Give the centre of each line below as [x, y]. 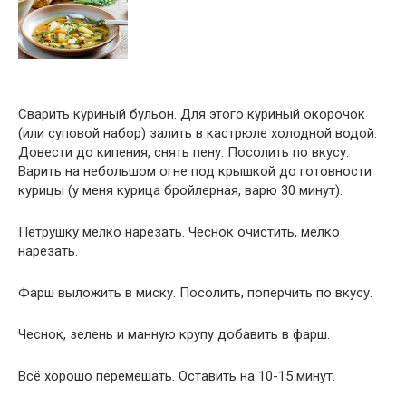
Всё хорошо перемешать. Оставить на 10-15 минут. [177, 376]
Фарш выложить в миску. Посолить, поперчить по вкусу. [195, 292]
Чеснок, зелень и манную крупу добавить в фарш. [174, 334]
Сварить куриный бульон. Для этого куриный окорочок [192, 114]
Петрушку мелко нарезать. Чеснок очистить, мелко [179, 232]
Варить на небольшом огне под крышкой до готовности [195, 171]
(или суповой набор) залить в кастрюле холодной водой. [198, 133]
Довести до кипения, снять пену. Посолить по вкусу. [184, 152]
